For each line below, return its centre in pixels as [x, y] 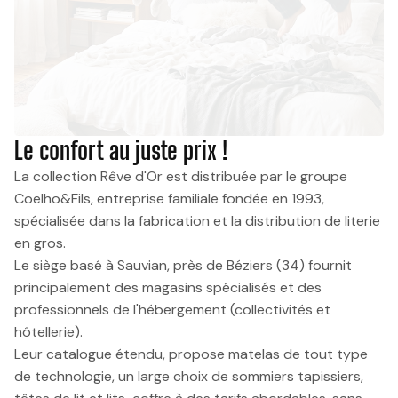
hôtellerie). [48, 331]
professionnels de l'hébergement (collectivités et [172, 309]
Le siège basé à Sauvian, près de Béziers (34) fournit [183, 265]
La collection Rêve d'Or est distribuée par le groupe [181, 176]
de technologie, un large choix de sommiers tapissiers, [189, 376]
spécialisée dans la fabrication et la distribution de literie [197, 220]
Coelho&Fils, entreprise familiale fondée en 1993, [169, 198]
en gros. [40, 243]
